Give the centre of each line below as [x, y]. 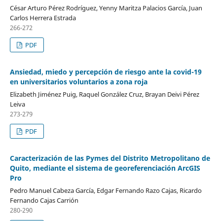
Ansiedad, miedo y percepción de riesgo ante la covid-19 [106, 72]
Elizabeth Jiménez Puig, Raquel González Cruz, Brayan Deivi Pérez [104, 94]
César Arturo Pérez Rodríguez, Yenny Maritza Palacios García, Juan [106, 8]
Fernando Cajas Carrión [44, 200]
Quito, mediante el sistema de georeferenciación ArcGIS [105, 168]
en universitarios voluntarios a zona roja [78, 81]
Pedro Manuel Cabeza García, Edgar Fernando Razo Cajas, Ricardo [106, 190]
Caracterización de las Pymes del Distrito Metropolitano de [110, 158]
